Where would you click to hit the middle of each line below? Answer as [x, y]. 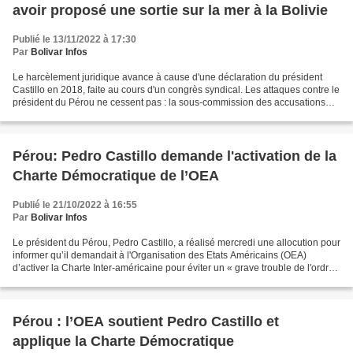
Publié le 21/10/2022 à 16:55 [75, 205]
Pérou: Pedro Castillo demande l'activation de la [175, 156]
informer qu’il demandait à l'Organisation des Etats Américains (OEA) [160, 255]
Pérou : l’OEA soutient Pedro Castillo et [146, 321]
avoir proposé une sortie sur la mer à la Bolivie [170, 10]
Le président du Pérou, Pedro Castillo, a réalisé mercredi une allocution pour [176, 243]
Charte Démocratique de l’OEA [116, 176]
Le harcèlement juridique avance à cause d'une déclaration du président [167, 77]
